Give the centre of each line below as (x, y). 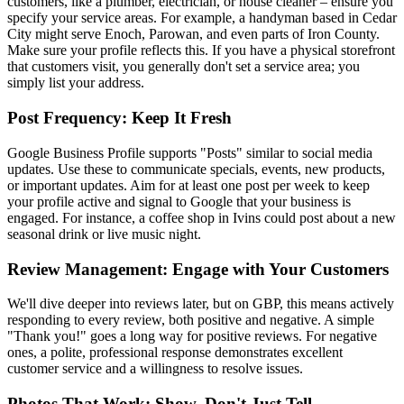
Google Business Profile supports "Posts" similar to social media (190, 152)
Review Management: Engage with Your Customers (198, 269)
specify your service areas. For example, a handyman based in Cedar (202, 18)
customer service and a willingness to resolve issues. (155, 369)
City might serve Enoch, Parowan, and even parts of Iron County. (193, 34)
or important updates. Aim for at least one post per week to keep (188, 185)
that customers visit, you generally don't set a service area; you (184, 67)
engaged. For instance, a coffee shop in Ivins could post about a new (202, 217)
